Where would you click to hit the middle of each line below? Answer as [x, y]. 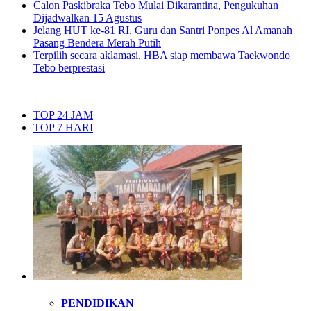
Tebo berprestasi [69, 67]
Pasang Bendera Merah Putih [97, 42]
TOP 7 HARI [63, 127]
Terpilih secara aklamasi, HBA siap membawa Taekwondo [162, 55]
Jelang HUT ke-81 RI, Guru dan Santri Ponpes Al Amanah [163, 30]
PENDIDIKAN [98, 303]
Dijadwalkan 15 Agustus [87, 17]
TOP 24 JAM [63, 115]
